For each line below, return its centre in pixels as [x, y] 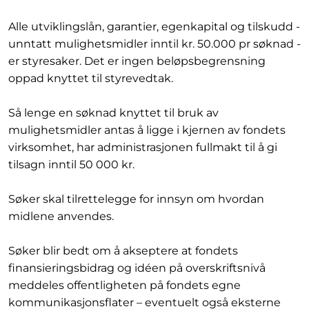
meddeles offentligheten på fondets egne [124, 285]
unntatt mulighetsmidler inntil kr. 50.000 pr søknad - [154, 44]
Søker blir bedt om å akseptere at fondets [123, 251]
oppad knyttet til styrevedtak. [91, 78]
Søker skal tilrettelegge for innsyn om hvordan [136, 199]
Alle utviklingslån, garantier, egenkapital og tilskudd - [154, 27]
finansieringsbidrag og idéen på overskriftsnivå [137, 268]
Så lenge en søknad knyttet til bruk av [113, 113]
